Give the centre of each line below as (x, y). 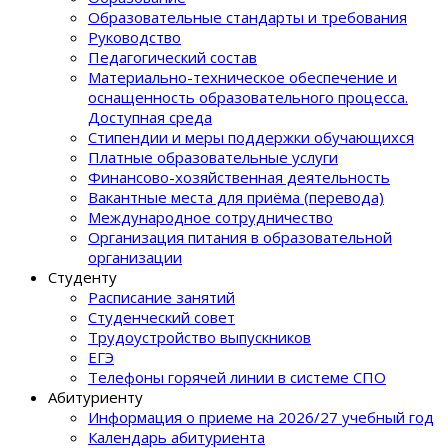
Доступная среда (150, 116)
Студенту (82, 276)
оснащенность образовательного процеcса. (248, 96)
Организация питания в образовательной (240, 236)
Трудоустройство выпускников (199, 336)
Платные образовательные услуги (213, 156)
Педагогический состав (172, 56)
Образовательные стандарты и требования (247, 16)
